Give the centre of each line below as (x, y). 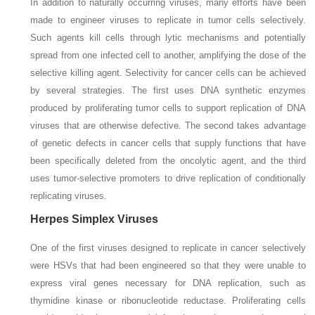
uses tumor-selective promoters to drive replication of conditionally (168, 178)
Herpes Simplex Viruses (95, 219)
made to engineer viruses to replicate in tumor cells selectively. (168, 20)
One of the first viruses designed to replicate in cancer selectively (168, 247)
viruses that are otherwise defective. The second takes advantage (168, 125)
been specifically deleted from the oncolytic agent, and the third (168, 160)
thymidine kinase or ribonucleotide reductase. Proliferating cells (168, 300)
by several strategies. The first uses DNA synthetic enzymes (168, 90)
